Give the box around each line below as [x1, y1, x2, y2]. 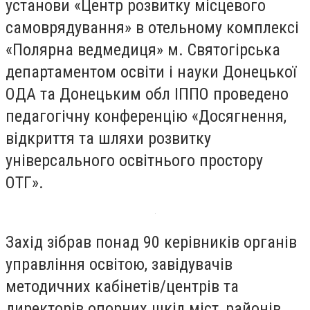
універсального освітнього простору [6, 151, 263, 170]
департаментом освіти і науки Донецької [6, 62, 296, 82]
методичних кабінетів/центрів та [6, 276, 239, 296]
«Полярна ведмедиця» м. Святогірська [6, 40, 280, 60]
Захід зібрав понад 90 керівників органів [6, 232, 297, 252]
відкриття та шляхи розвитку [6, 129, 211, 148]
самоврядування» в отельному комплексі [6, 18, 299, 37]
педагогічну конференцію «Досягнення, [6, 107, 286, 126]
